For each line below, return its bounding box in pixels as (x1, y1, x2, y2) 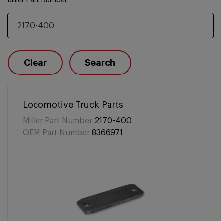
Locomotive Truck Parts (23, 100, 123, 109)
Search (85, 58, 115, 67)
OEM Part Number (23, 129, 90, 137)
